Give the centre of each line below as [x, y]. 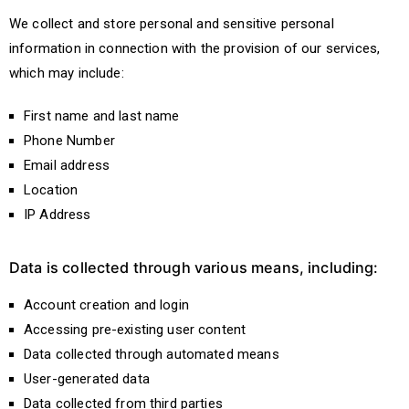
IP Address [58, 215]
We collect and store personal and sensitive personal [172, 24]
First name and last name [102, 116]
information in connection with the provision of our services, [195, 48]
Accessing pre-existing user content [135, 330]
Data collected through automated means [152, 354]
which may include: [67, 73]
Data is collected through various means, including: [194, 267]
